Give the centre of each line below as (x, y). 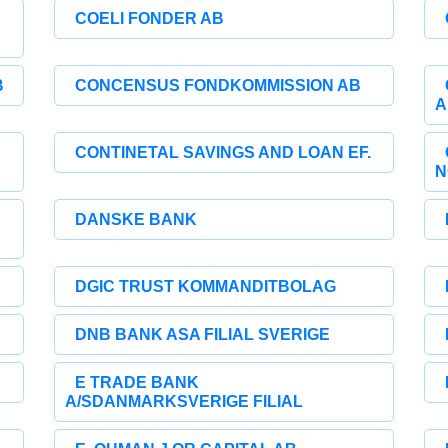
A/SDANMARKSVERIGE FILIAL (184, 401)
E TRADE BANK (137, 382)
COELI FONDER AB (150, 18)
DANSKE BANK (136, 219)
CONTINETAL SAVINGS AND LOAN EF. (223, 152)
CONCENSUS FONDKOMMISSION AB (218, 85)
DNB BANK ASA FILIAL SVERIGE (203, 334)
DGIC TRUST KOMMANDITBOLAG (206, 286)
